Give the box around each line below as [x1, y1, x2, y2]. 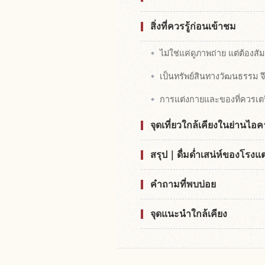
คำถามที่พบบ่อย [150, 178, 216, 190]
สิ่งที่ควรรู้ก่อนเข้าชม [150, 20, 236, 33]
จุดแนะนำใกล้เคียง [150, 208, 227, 220]
